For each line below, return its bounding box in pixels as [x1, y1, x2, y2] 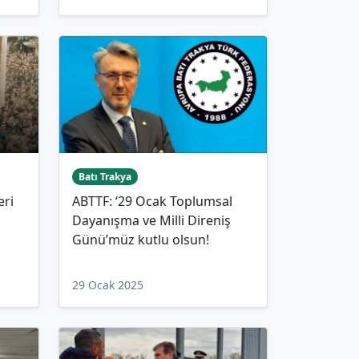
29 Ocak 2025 [72, 276, 143, 292]
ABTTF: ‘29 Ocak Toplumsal [72, 192, 232, 210]
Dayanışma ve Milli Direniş [72, 211, 231, 229]
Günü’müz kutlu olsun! [72, 230, 209, 248]
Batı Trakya [78, 169, 131, 184]
